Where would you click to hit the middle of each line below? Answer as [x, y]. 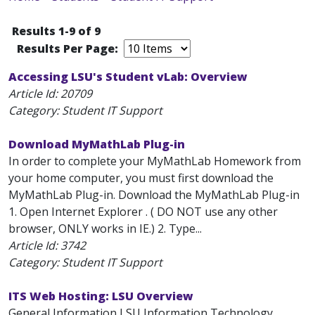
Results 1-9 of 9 [56, 31]
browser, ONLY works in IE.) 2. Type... [105, 229]
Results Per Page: [69, 49]
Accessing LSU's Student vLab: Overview [128, 77]
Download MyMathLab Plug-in [97, 144]
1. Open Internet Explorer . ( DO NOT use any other [143, 212]
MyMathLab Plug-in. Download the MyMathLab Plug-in [154, 195]
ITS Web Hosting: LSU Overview [101, 296]
